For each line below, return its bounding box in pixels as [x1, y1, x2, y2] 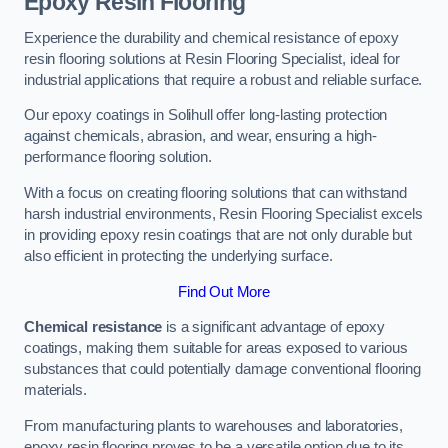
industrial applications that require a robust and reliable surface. [24, 71, 423, 88]
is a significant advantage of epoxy [162, 319, 386, 336]
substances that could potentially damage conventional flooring [24, 361, 421, 378]
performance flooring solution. [24, 149, 212, 166]
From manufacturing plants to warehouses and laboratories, [24, 417, 403, 434]
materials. [24, 382, 87, 399]
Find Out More [177, 283, 271, 300]
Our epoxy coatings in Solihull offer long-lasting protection [24, 107, 388, 124]
